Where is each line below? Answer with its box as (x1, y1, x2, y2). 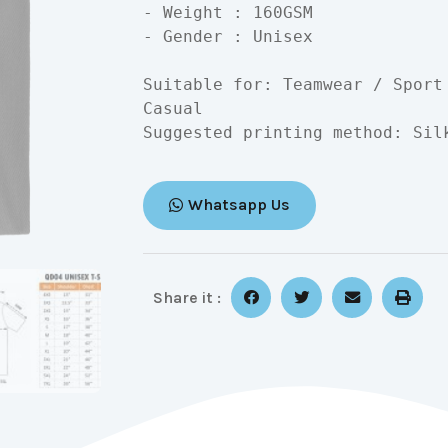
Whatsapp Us (187, 195, 290, 215)
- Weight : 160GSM (142, 3, 313, 23)
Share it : (152, 287, 221, 307)
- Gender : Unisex (142, 27, 313, 47)
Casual (142, 99, 203, 119)
